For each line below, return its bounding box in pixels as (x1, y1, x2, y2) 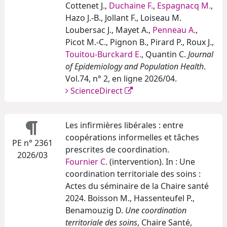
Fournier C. (65, 156, 107, 168)
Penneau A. (153, 24, 196, 36)
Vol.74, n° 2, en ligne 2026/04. (65, 73, 177, 85)
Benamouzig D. (65, 205, 125, 216)
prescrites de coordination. (65, 144, 169, 156)
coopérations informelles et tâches (65, 132, 199, 143)
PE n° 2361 (12, 137, 53, 149)
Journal (188, 49, 213, 60)
